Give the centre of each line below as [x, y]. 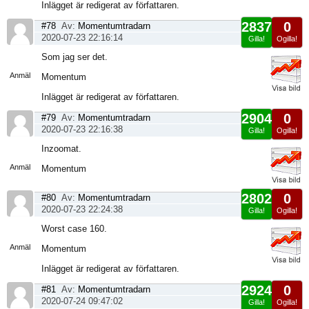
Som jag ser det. [74, 57]
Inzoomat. [61, 149]
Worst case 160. [74, 229]
